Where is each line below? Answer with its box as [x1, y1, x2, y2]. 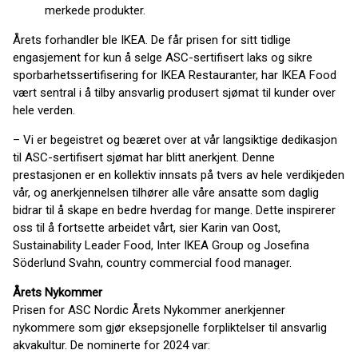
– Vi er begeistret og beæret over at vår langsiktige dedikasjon [13, 133, 337, 147]
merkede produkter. [45, 3, 145, 18]
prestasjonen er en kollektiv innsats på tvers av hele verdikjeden [13, 168, 344, 182]
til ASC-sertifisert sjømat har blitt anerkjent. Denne [13, 150, 275, 165]
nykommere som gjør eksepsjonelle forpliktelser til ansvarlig [13, 320, 327, 335]
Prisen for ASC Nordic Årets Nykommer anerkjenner [13, 303, 285, 317]
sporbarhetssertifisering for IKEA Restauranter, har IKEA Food [13, 68, 336, 82]
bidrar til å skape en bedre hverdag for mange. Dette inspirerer [13, 203, 336, 217]
